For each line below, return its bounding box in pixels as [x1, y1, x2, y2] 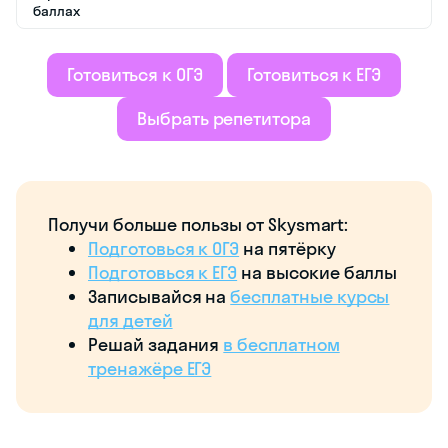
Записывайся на [88, 284, 231, 308]
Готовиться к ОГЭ [66, 62, 204, 86]
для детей [88, 308, 173, 332]
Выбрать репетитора [136, 106, 312, 130]
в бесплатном [223, 332, 340, 356]
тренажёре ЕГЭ [88, 356, 212, 380]
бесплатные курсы [230, 284, 390, 308]
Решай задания [88, 332, 224, 356]
